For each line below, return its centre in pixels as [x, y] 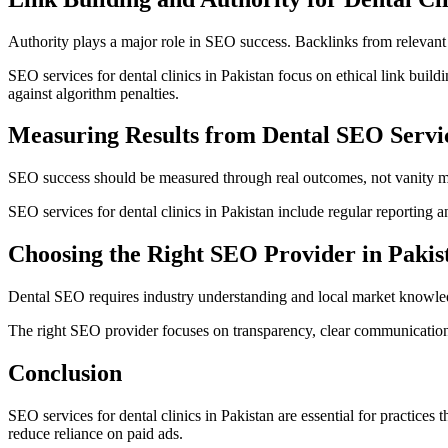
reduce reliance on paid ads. [95, 433]
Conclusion [65, 373]
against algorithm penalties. [93, 93]
